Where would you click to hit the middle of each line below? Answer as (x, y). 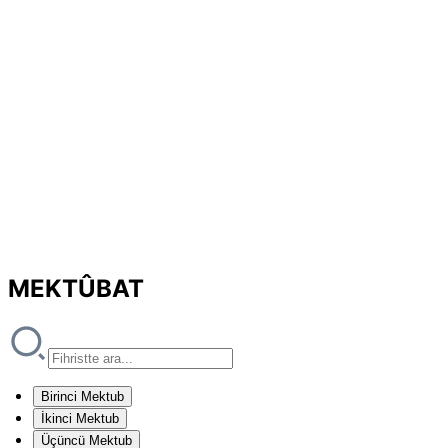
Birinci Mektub (82, 396)
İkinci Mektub (80, 418)
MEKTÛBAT (76, 288)
